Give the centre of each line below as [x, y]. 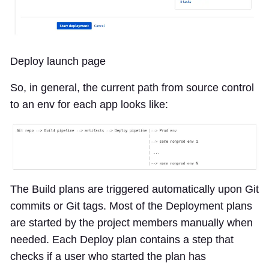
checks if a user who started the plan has [108, 257]
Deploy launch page [58, 62]
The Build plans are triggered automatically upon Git [134, 189]
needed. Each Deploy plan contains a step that [122, 240]
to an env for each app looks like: [89, 105]
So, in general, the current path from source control [132, 88]
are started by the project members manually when [131, 223]
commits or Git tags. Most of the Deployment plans [131, 206]
